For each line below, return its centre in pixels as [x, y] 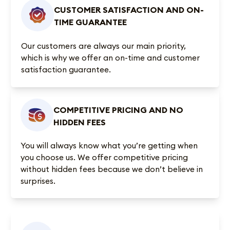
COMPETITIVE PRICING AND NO [118, 110]
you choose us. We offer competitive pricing [104, 157]
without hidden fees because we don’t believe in [111, 169]
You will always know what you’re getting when [109, 146]
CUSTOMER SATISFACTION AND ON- [129, 10]
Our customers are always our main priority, [104, 45]
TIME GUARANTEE [91, 22]
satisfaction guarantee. [66, 69]
